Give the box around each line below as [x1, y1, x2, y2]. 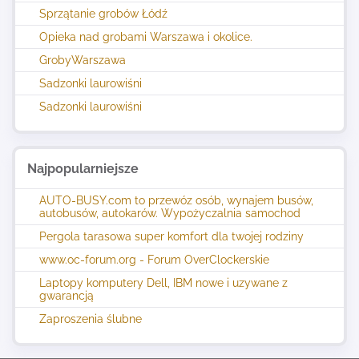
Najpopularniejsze [27, 161, 139, 176]
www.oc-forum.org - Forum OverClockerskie [39, 253, 269, 266]
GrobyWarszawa [39, 54, 126, 67]
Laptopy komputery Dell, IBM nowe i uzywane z [39, 276, 288, 289]
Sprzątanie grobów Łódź [39, 7, 167, 20]
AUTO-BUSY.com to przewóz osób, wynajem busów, [39, 194, 313, 207]
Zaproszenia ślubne [39, 313, 142, 325]
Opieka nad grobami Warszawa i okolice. [39, 30, 252, 43]
